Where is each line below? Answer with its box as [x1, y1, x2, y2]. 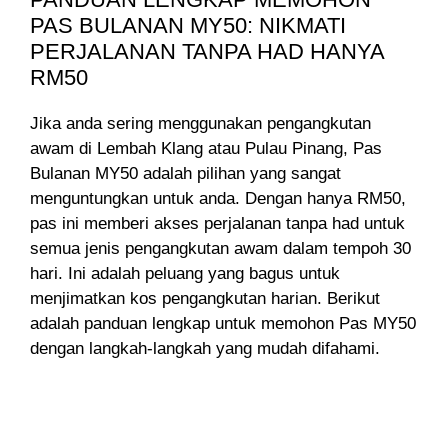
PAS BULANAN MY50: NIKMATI [30, 12, 346, 38]
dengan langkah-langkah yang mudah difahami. [30, 338, 380, 358]
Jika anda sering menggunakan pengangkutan [30, 113, 371, 133]
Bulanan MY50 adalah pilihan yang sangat [30, 163, 341, 183]
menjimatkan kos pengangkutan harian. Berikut [30, 288, 380, 308]
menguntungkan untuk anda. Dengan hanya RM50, [30, 188, 406, 208]
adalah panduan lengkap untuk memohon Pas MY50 [30, 313, 416, 333]
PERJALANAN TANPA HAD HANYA [30, 38, 384, 64]
